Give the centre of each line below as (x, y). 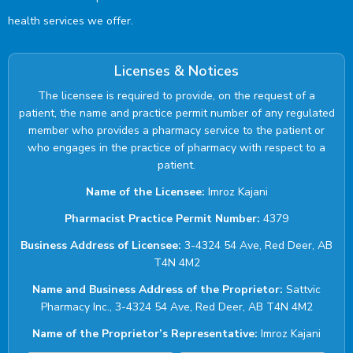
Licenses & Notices (176, 71)
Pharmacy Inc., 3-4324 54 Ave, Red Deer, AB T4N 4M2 (176, 307)
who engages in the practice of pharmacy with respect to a (176, 147)
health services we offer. (71, 20)
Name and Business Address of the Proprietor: (158, 289)
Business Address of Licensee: (101, 245)
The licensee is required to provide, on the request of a (176, 95)
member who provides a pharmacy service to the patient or (176, 130)
